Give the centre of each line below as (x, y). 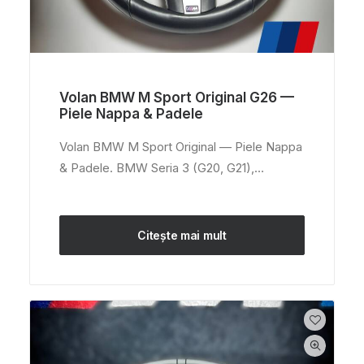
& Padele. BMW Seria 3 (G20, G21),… (162, 168)
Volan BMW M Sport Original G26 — (177, 97)
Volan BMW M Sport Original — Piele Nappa (181, 147)
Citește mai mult (182, 235)
